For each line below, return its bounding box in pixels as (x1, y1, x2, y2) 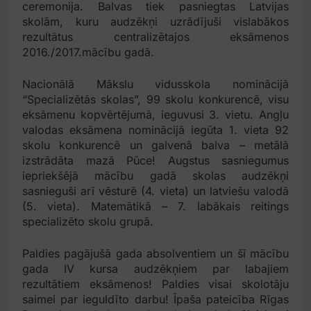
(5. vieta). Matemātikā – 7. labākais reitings (22, 199, 289, 214)
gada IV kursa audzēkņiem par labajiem (22, 262, 289, 276)
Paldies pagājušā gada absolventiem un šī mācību (22, 246, 289, 261)
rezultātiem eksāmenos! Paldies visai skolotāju (22, 277, 289, 292)
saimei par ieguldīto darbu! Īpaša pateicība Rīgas (22, 292, 289, 307)
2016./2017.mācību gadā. (22, 45, 154, 60)
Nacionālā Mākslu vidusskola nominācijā (22, 77, 289, 92)
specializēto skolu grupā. (22, 215, 153, 229)
